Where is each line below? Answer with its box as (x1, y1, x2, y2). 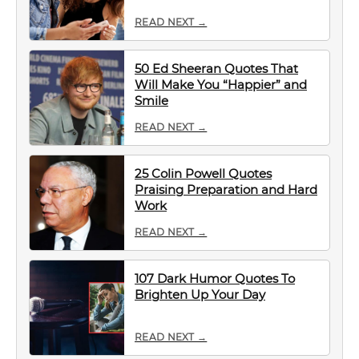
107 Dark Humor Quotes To (135, 271, 295, 286)
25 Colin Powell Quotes (135, 166, 272, 181)
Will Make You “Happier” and (135, 77, 307, 92)
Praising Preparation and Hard (135, 182, 317, 197)
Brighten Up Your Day (135, 287, 265, 302)
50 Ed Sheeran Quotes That (135, 61, 298, 76)
